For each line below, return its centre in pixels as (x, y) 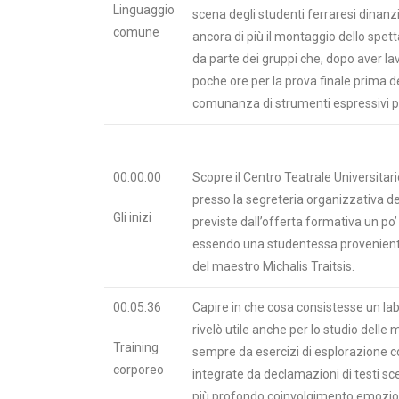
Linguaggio (144, 10)
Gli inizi (132, 217)
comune (136, 32)
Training (136, 347)
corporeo (138, 369)
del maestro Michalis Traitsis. (273, 266)
